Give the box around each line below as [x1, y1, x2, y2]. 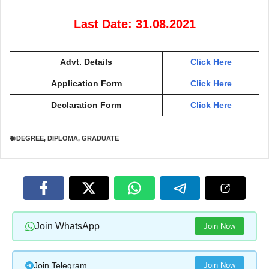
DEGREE [16, 134, 44, 142]
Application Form [50, 78, 122, 88]
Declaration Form [51, 100, 121, 110]
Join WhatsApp [34, 221, 100, 232]
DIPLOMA [47, 134, 78, 142]
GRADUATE [82, 134, 119, 142]
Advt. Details [60, 56, 112, 67]
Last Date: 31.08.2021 [73, 17, 196, 31]
